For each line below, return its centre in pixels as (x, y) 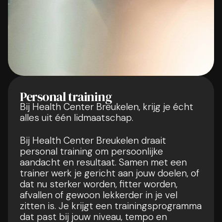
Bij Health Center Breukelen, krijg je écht (107, 107)
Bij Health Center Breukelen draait (93, 140)
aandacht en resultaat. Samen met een (103, 162)
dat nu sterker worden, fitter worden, (99, 184)
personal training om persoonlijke (91, 151)
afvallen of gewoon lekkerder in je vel (99, 195)
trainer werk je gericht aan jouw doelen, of (110, 173)
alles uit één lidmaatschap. (77, 117)
